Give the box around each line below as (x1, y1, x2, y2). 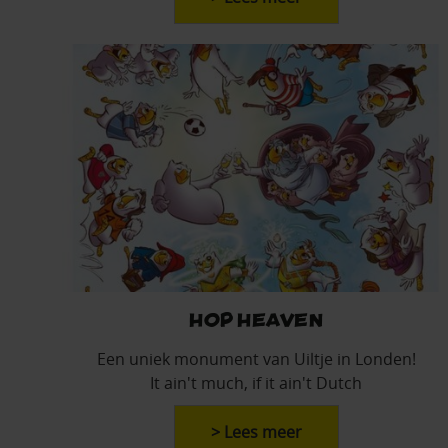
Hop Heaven (189, 307, 323, 329)
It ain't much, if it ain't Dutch (150, 371, 362, 394)
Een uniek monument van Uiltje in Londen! (96, 347, 416, 370)
